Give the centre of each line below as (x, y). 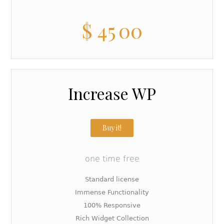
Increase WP (112, 93)
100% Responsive (112, 205)
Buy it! (112, 128)
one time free (112, 159)
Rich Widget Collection (112, 218)
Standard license (112, 179)
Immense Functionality (112, 192)
